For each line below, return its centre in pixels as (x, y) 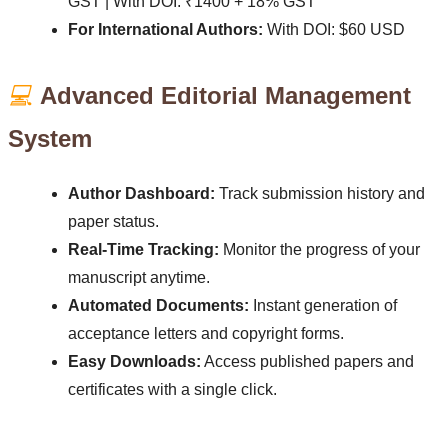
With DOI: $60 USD (334, 30)
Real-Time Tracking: (143, 249)
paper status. (113, 221)
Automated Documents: (158, 305)
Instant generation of (323, 305)
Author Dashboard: (141, 193)
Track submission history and (320, 193)
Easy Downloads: (134, 361)
